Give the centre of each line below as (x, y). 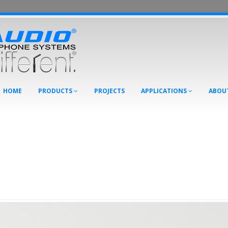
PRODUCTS (56, 91)
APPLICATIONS (165, 91)
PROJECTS (109, 91)
